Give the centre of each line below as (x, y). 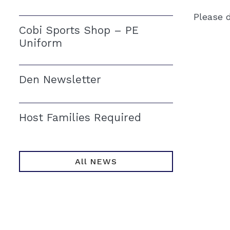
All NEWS (96, 162)
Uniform (41, 43)
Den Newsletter (60, 80)
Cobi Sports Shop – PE (79, 30)
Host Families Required (80, 118)
